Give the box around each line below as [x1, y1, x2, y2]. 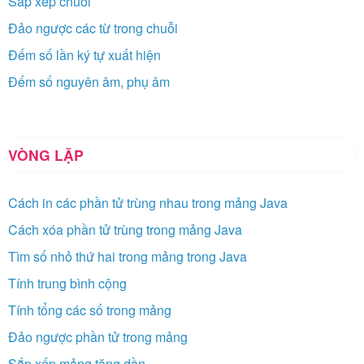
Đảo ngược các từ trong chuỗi [8, 18, 178, 37]
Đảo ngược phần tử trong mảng [8, 327, 188, 346]
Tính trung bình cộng [8, 273, 127, 292]
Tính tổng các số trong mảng [8, 300, 171, 319]
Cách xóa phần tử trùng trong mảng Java [8, 219, 242, 239]
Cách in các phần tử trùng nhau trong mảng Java [8, 193, 288, 212]
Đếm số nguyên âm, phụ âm [8, 71, 170, 91]
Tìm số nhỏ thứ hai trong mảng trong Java [8, 246, 247, 266]
